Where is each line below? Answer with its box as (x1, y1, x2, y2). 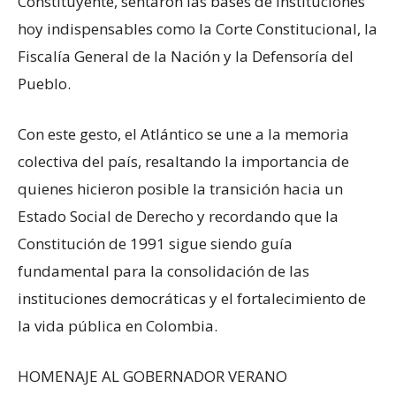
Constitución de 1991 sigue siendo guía (18, 233, 293, 255)
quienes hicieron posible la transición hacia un (18, 179, 343, 200)
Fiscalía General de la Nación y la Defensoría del (18, 46, 354, 67)
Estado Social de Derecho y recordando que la (18, 206, 339, 227)
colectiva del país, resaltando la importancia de (18, 151, 349, 172)
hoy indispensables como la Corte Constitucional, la (18, 19, 377, 40)
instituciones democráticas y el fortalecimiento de (18, 288, 366, 309)
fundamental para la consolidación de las (18, 261, 309, 282)
